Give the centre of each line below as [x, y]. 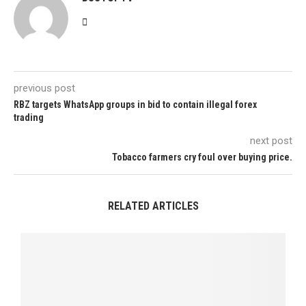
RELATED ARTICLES [153, 206]
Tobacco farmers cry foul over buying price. [202, 157]
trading [29, 117]
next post [271, 141]
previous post [44, 88]
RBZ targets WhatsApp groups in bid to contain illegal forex [135, 105]
